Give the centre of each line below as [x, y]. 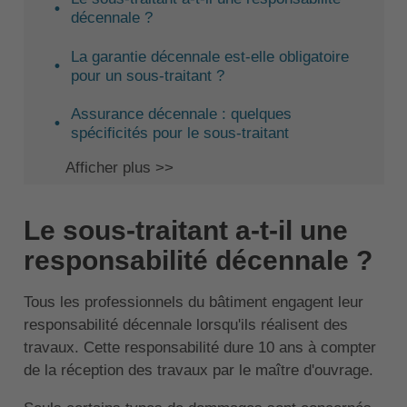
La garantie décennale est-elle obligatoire [210, 56]
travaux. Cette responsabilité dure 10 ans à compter [199, 348]
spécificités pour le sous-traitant [180, 133]
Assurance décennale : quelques [182, 114]
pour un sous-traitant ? [148, 75]
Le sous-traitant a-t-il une [185, 231]
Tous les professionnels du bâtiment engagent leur [193, 303]
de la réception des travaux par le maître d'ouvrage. [198, 371]
